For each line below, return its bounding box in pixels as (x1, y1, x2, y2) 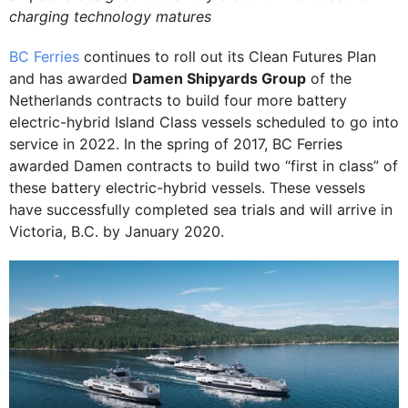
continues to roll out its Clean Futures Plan (79, 47, 376, 66)
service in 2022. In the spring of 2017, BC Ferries (9, 135, 342, 153)
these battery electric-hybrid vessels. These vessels (9, 178, 365, 197)
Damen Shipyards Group (132, 69, 306, 87)
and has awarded (9, 69, 132, 87)
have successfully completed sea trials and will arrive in (9, 200, 393, 219)
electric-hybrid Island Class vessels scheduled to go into (9, 113, 399, 131)
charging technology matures (9, 7, 211, 25)
